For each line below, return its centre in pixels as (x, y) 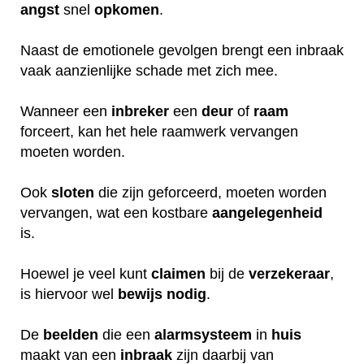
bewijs (140, 294)
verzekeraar (289, 273)
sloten (73, 192)
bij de (227, 273)
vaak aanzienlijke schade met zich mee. (151, 70)
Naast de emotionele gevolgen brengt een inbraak (182, 50)
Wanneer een (66, 111)
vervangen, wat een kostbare (116, 212)
